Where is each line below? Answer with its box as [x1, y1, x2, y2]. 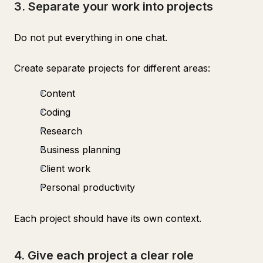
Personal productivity [40, 181, 135, 193]
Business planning [40, 144, 120, 156]
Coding [40, 106, 70, 118]
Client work [40, 163, 90, 174]
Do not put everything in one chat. [14, 32, 167, 43]
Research [40, 125, 82, 137]
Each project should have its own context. [14, 213, 201, 224]
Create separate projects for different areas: [14, 62, 210, 74]
